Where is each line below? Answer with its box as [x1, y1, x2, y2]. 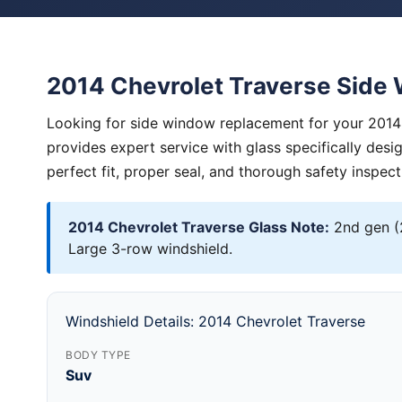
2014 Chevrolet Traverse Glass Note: [68, 218, 329, 236]
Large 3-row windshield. [68, 240, 232, 258]
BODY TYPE [66, 348, 131, 362]
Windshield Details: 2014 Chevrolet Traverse [66, 312, 365, 330]
